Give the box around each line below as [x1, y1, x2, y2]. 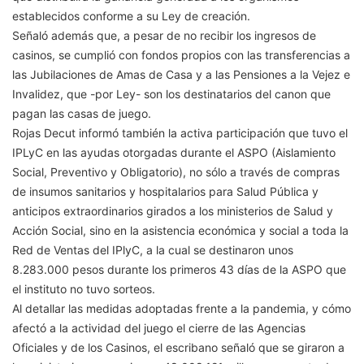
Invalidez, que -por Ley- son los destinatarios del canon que [12, 87, 331, 102]
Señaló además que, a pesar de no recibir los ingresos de [12, 28, 316, 43]
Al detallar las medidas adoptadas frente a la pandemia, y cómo [12, 301, 351, 316]
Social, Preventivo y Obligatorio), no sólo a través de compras [12, 165, 340, 180]
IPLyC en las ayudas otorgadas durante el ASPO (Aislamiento [12, 145, 336, 160]
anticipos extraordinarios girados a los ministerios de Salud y [12, 204, 333, 219]
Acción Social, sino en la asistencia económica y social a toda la [12, 223, 349, 238]
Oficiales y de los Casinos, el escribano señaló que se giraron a [12, 340, 344, 355]
